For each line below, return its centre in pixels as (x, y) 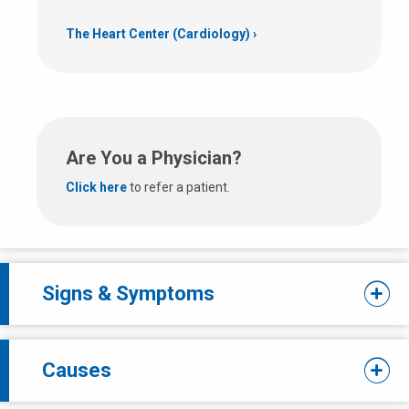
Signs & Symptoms (128, 293)
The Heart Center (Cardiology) (158, 33)
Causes (77, 370)
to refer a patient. (178, 187)
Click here (96, 187)
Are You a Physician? (154, 157)
